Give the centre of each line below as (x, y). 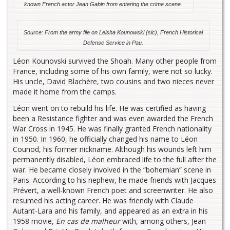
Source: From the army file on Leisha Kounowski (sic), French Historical (113, 32)
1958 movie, (34, 221)
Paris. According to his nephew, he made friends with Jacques (114, 180)
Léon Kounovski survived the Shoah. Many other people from (115, 61)
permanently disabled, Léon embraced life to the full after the (115, 159)
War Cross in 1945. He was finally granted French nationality (112, 128)
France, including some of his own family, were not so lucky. (113, 71)
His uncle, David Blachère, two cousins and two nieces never (113, 81)
